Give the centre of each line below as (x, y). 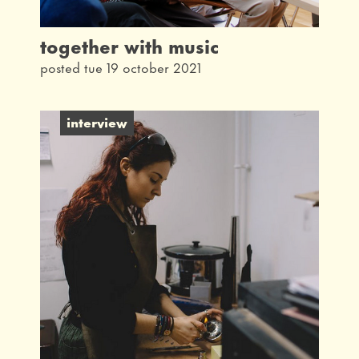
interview (97, 121)
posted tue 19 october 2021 (121, 66)
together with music (129, 44)
